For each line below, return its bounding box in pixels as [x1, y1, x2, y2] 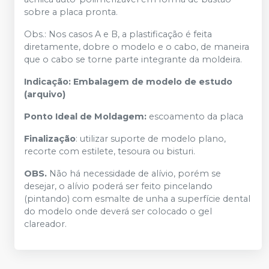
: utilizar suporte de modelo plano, [76, 133, 226, 145]
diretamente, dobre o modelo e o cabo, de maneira [24, 41, 249, 53]
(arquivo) [24, 89, 68, 100]
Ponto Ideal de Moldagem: [24, 111, 149, 122]
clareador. [24, 219, 67, 230]
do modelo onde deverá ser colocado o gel [24, 206, 212, 217]
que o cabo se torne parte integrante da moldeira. [24, 54, 244, 65]
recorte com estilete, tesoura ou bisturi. [24, 146, 195, 157]
